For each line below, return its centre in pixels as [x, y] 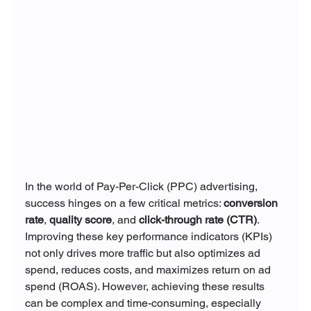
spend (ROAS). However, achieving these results [146, 287]
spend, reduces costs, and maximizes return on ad [149, 270]
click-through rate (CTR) [197, 220]
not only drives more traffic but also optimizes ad [144, 253]
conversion [252, 203]
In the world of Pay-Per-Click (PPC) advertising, [142, 187]
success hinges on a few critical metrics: [124, 203]
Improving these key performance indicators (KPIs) [150, 237]
